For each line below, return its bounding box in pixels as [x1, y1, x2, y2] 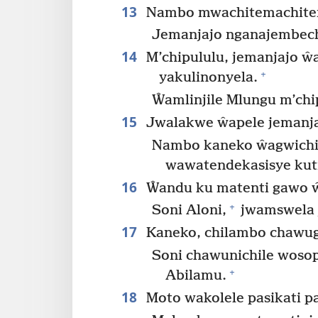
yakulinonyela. [158, 70, 258, 87]
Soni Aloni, [152, 202, 227, 219]
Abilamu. [165, 268, 227, 285]
